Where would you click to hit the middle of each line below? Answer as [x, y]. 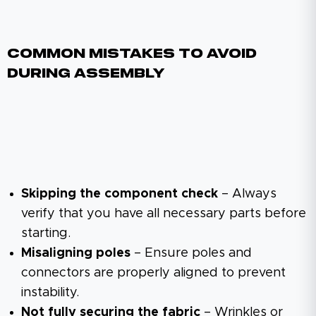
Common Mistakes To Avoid [132, 54]
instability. [50, 292]
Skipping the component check [120, 194]
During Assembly [86, 74]
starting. [46, 233]
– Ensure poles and [191, 253]
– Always [247, 194]
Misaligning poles [76, 253]
